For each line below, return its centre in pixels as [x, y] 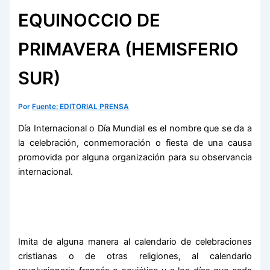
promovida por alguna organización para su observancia [135, 157]
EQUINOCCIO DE [89, 20]
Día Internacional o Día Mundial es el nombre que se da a [135, 128]
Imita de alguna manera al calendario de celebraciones [135, 241]
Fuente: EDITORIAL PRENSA [81, 107]
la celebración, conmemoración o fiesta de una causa [135, 143]
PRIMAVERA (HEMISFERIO [129, 49]
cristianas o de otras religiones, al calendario [135, 256]
